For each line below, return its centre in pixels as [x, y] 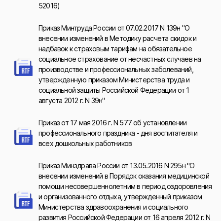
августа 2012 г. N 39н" [72, 100]
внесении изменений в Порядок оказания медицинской [124, 176]
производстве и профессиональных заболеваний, [116, 69]
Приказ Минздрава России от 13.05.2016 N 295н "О [117, 166]
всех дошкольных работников [85, 143]
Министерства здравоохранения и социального [113, 207]
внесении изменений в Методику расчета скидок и [118, 38]
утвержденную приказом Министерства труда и [114, 80]
